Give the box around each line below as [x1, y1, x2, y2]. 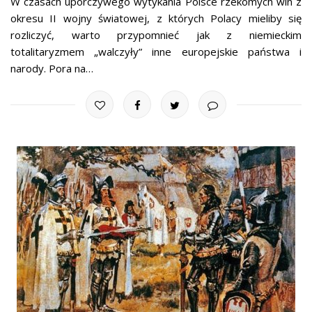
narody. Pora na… [10, 61, 93, 76]
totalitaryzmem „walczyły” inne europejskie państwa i [10, 45, 302, 59]
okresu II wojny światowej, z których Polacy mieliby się [10, 11, 302, 26]
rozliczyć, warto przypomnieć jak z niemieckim [10, 28, 302, 42]
